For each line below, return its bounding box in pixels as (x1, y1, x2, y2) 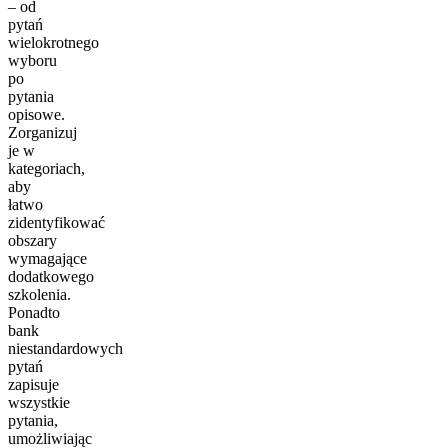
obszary (8, 231, 57, 249)
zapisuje (8, 375, 59, 393)
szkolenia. (8, 285, 71, 303)
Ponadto (8, 303, 60, 321)
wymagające (8, 249, 87, 267)
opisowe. (8, 105, 65, 123)
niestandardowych (8, 339, 123, 357)
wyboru (8, 51, 57, 69)
